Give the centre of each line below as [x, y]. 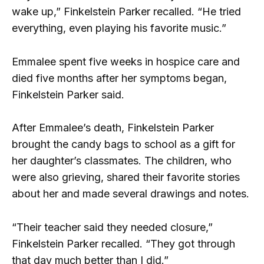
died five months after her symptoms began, [119, 78]
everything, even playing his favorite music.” [119, 28]
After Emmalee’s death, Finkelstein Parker [113, 128]
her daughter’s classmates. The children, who [122, 161]
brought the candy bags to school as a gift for [123, 144]
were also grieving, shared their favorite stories [126, 177]
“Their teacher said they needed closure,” [112, 227]
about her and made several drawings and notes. [131, 194]
